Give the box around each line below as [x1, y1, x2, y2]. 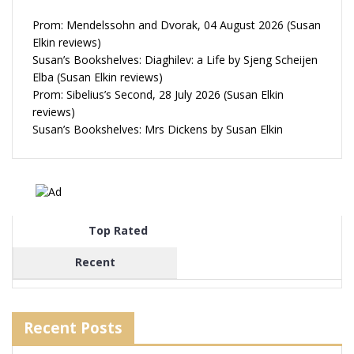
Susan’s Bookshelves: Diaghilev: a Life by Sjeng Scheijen [32, 52, 318, 68]
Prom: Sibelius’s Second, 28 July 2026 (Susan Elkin [32, 87, 284, 103]
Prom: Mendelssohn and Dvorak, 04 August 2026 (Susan [32, 17, 321, 33]
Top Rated [88, 222, 148, 238]
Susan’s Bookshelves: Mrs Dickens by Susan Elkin [32, 122, 283, 137]
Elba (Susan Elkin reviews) [32, 70, 163, 85]
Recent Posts [24, 317, 122, 337]
